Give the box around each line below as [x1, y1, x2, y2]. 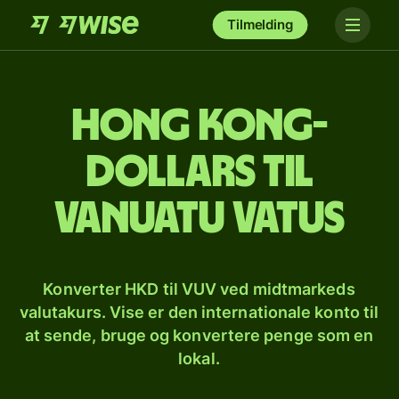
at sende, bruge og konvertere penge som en [24, 326, 374, 345]
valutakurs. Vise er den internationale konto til [19, 303, 379, 322]
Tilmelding [227, 16, 293, 33]
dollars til [85, 151, 313, 195]
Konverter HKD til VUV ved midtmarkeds [43, 280, 355, 298]
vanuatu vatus [54, 197, 345, 241]
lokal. [178, 349, 220, 368]
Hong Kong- [71, 104, 328, 149]
